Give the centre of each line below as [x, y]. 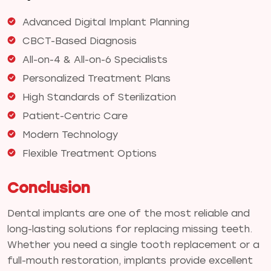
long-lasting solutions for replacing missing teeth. [130, 229]
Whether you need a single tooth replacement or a [133, 244]
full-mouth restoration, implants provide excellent [130, 260]
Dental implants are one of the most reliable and [129, 213]
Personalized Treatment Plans [96, 78]
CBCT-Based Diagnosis [80, 41]
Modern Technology [70, 134]
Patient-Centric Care [75, 116]
